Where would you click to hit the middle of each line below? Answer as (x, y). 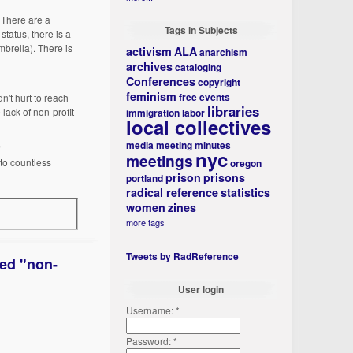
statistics (246, 192)
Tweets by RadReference (183, 256)
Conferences (161, 81)
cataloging (199, 67)
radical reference (173, 192)
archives (150, 66)
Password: (150, 341)
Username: (151, 310)
